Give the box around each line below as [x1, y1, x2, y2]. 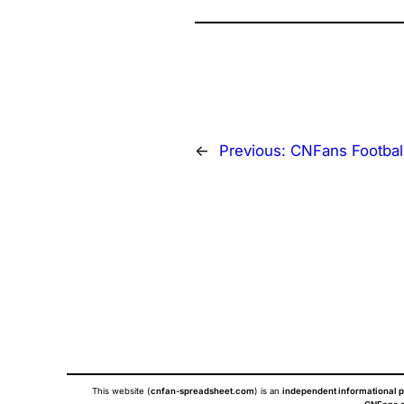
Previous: [219, 141, 290, 160]
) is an [254, 385, 282, 396]
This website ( [92, 385, 151, 396]
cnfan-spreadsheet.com [151, 385, 254, 396]
